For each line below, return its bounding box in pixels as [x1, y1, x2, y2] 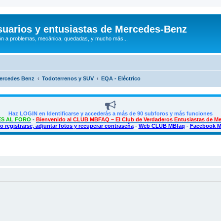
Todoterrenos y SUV [42, 75, 94, 81]
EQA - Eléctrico [101, 75, 141, 81]
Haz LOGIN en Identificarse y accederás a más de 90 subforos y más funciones [8, 110, 213, 116]
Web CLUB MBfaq [138, 122, 185, 129]
